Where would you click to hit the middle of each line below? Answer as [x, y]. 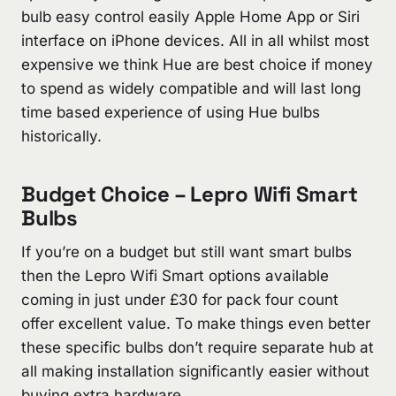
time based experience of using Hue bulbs [171, 112]
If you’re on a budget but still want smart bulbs [187, 252]
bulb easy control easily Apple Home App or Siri [190, 16]
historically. [61, 136]
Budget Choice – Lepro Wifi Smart [190, 194]
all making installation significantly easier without [195, 372]
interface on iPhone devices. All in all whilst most [195, 40]
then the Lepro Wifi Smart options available [175, 276]
